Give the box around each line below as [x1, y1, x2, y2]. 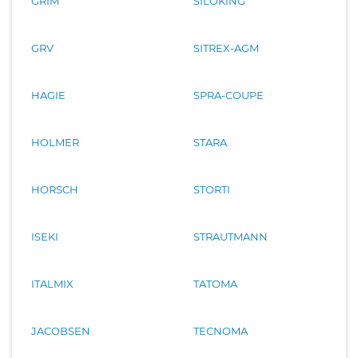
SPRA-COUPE [193, 88, 264, 101]
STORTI [193, 182, 230, 196]
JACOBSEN [31, 324, 90, 337]
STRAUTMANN [193, 229, 268, 243]
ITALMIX [31, 276, 74, 290]
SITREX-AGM [193, 41, 259, 54]
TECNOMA [193, 324, 248, 337]
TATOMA [193, 276, 237, 290]
